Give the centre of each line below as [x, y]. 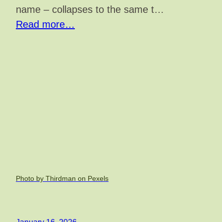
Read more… [45, 25]
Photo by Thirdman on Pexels [62, 178]
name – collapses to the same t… [90, 10]
